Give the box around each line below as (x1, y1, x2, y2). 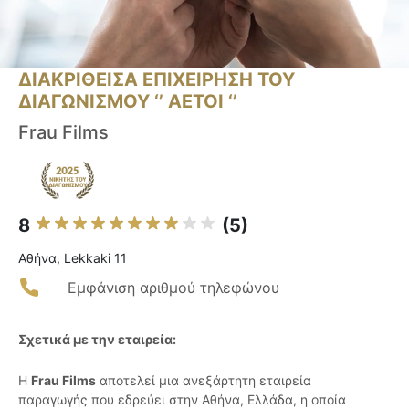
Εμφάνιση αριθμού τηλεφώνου (68, 278, 279, 298)
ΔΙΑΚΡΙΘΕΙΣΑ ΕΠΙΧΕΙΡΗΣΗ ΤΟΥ (18, 68, 295, 91)
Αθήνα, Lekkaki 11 (18, 250, 127, 267)
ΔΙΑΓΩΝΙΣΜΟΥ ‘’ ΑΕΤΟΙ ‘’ (18, 90, 237, 113)
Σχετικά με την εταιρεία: (18, 331, 176, 348)
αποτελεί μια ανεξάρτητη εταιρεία (96, 372, 311, 389)
